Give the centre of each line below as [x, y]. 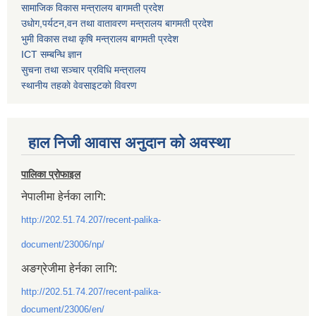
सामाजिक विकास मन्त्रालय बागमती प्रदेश [92, 8]
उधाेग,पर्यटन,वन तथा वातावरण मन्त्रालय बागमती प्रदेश [117, 24]
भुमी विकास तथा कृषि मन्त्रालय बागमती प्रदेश [100, 39]
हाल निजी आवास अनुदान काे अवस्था [129, 143]
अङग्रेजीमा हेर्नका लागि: [69, 269]
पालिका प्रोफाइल [51, 175]
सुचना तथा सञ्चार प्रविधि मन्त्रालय [84, 70]
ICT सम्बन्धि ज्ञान [51, 55]
